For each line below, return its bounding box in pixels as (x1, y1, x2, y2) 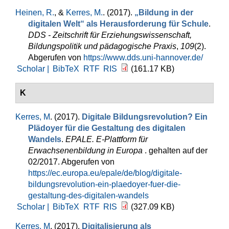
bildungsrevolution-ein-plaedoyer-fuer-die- (28, 180, 180, 189)
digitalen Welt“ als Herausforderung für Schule (28, 19, 209, 28)
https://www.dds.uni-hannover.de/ (83, 53, 203, 62)
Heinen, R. (15, 8, 54, 17)
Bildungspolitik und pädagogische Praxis (28, 42, 176, 51)
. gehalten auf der (145, 146, 208, 155)
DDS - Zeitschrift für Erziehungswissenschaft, (28, 31, 192, 39)
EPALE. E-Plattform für (65, 135, 148, 144)
